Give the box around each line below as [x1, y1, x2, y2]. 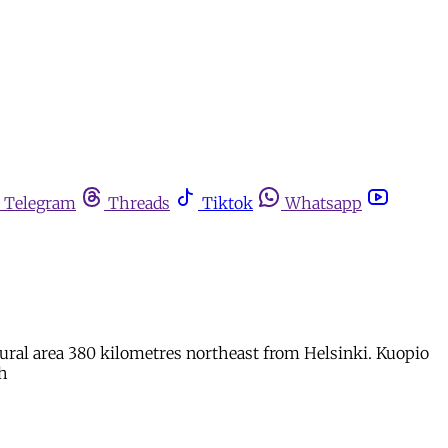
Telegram [4, 193, 76, 213]
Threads [108, 193, 170, 213]
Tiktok [202, 193, 253, 213]
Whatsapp [285, 193, 362, 213]
